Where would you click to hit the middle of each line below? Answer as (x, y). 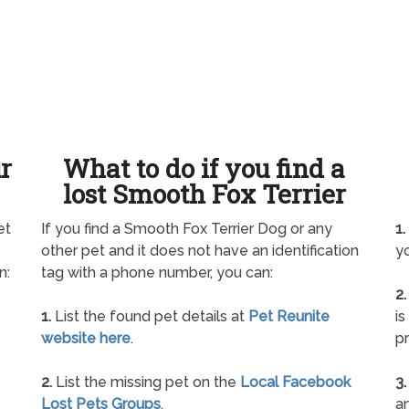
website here (86, 339)
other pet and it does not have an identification (200, 251)
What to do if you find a (204, 169)
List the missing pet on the (147, 383)
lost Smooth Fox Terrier (204, 194)
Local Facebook (296, 383)
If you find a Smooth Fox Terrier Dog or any (187, 229)
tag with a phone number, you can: (157, 273)
